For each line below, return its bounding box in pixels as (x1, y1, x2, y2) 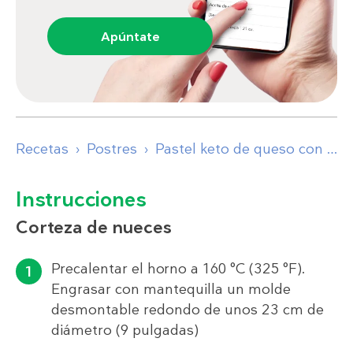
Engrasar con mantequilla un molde (51, 280, 291, 299)
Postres (87, 139, 137, 159)
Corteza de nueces (16, 216, 172, 240)
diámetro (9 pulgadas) (51, 321, 199, 340)
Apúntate (100, 28, 160, 46)
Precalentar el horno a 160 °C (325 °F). (51, 259, 306, 279)
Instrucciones (16, 186, 147, 214)
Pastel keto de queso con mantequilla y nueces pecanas (155, 139, 327, 159)
